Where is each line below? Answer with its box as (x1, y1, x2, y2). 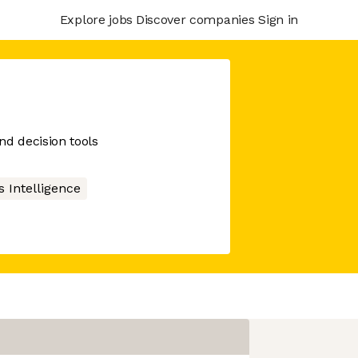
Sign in (258, 11, 298, 27)
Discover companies (135, 11, 255, 27)
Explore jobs (59, 11, 133, 27)
